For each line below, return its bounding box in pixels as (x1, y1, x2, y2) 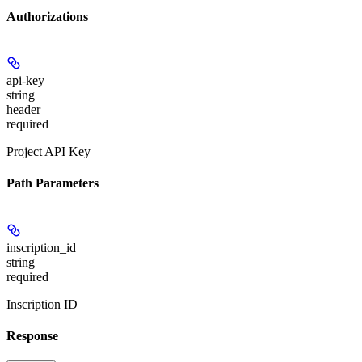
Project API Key (6, 145, 90, 159)
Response (6, 328, 58, 343)
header (6, 103, 40, 117)
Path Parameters (6, 176, 99, 191)
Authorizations (6, 9, 88, 23)
